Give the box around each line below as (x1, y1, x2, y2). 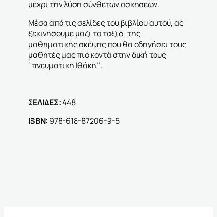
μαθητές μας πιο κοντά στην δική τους (28, 49, 166, 61)
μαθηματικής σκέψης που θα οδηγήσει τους (28, 39, 186, 50)
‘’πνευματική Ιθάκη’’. (28, 60, 102, 71)
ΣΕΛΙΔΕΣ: (28, 97, 61, 108)
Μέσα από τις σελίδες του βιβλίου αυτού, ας (28, 17, 184, 29)
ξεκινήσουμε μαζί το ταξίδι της (28, 28, 140, 39)
